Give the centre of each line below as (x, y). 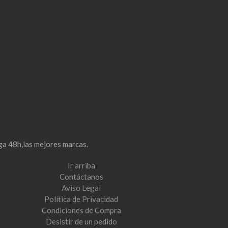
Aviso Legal (81, 188)
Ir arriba (81, 165)
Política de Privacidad (81, 199)
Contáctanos (81, 177)
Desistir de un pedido (81, 221)
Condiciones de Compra (81, 210)
